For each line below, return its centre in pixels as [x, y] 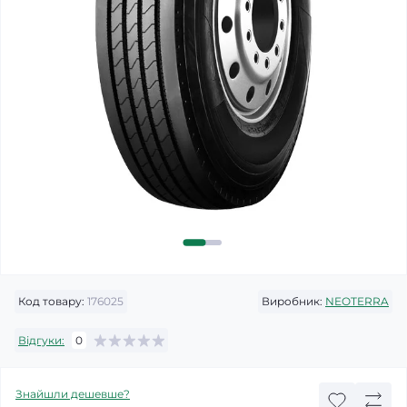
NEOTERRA [357, 301]
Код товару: [51, 301]
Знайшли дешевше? [73, 394]
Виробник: [292, 301]
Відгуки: [41, 340]
